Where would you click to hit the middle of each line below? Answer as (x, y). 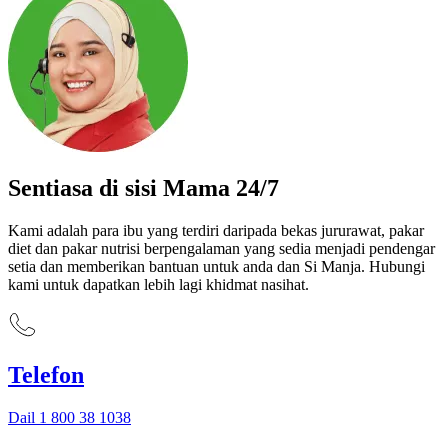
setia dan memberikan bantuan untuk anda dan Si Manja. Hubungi (216, 267)
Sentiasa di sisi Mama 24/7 (143, 188)
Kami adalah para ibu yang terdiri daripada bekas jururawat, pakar (216, 231)
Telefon (46, 375)
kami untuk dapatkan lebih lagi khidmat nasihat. (158, 285)
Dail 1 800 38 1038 (69, 418)
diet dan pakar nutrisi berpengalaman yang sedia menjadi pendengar (221, 249)
